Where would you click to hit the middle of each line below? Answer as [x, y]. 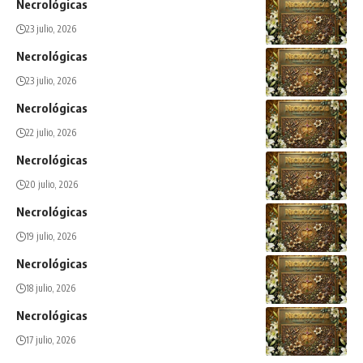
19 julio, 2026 [51, 237]
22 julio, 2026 [51, 133]
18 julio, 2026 [51, 288]
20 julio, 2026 [52, 185]
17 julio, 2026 [51, 340]
